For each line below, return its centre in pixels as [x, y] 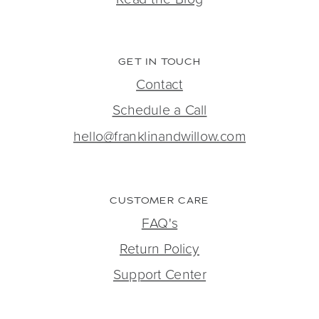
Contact [159, 83]
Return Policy [159, 248]
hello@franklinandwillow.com [159, 135]
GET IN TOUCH [159, 61]
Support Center [159, 273]
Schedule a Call [159, 109]
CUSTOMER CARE [159, 200]
